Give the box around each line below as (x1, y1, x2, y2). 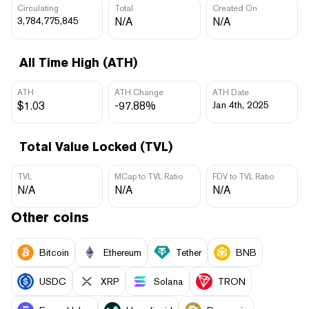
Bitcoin (39, 246, 69, 258)
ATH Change (114, 87, 164, 97)
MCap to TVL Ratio (114, 171, 183, 181)
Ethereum (103, 246, 141, 258)
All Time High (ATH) (19, 54, 137, 70)
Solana (154, 275, 183, 287)
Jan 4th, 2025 (212, 99, 269, 110)
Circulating (17, 3, 59, 13)
